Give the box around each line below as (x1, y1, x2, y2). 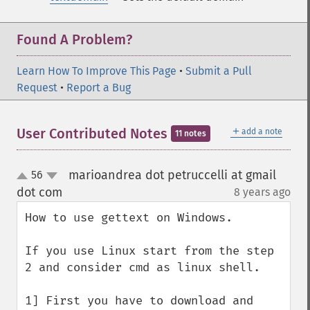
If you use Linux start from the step (25, 244, 274, 258)
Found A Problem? (17, 31, 132, 48)
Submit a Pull (185, 64, 252, 77)
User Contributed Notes (17, 125, 171, 142)
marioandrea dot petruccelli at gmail (68, 167, 276, 183)
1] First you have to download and (25, 293, 253, 308)
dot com (17, 185, 62, 200)
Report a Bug (66, 81, 131, 94)
